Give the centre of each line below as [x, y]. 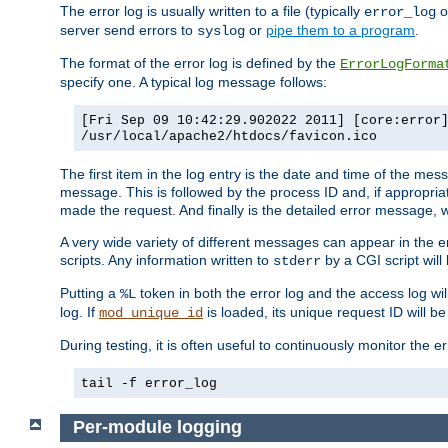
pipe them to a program [340, 30]
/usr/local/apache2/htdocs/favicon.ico [229, 137]
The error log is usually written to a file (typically [212, 11]
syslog [221, 31]
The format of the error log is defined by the [200, 63]
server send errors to [128, 30]
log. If [79, 312]
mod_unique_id [151, 313]
